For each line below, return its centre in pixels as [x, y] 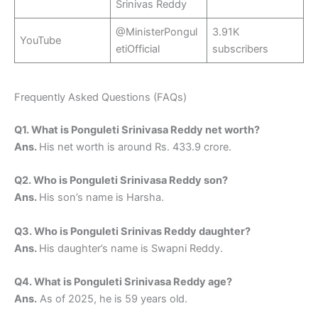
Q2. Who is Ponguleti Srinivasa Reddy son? [121, 181]
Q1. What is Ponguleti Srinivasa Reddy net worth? [137, 130]
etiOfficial [138, 49]
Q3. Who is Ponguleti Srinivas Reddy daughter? [132, 231]
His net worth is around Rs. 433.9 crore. [135, 147]
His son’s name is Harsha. [102, 198]
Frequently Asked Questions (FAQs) [100, 98]
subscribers [242, 49]
